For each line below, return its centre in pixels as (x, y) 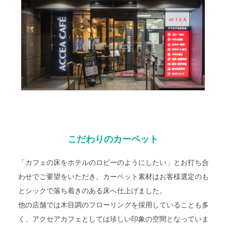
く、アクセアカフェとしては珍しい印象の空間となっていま (114, 218)
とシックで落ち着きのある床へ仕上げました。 (93, 190)
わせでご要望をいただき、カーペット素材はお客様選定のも (114, 176)
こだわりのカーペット (113, 138)
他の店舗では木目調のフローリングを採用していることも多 (114, 204)
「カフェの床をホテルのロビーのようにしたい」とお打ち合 (114, 162)
